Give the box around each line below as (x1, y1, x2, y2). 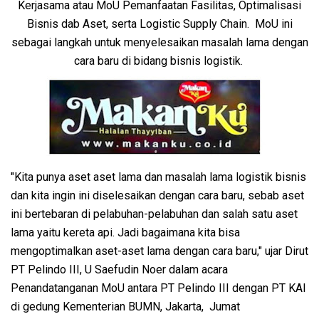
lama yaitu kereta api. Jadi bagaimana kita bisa (11, 225, 240, 239)
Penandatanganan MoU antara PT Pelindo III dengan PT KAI (11, 281, 306, 295)
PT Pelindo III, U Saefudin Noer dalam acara (11, 262, 228, 276)
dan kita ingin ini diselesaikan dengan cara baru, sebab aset (11, 188, 304, 202)
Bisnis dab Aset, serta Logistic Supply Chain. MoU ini (26, 16, 293, 31)
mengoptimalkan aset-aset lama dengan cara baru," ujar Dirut (11, 244, 308, 258)
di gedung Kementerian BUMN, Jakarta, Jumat (11, 299, 240, 313)
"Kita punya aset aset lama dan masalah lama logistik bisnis (11, 169, 306, 184)
